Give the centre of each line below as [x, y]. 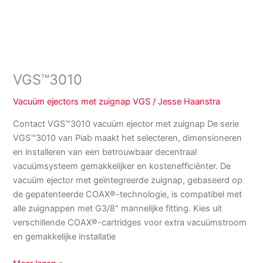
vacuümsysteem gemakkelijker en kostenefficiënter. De [122, 166]
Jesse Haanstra [189, 102]
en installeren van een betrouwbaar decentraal [105, 152]
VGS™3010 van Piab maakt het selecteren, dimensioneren [128, 138]
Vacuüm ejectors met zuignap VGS [82, 102]
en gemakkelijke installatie [65, 236]
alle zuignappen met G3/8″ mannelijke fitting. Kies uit [118, 208]
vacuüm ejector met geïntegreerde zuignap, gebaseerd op [128, 180]
